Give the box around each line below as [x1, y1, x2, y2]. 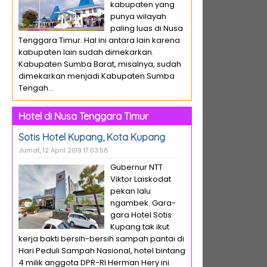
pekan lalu [110, 185, 151, 197]
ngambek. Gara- [110, 197, 176, 209]
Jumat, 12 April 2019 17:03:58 [18, 146, 108, 155]
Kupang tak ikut [110, 221, 169, 232]
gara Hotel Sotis [110, 209, 172, 221]
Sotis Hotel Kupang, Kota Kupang [18, 131, 165, 143]
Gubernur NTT [110, 162, 163, 173]
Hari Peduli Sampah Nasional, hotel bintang [18, 245, 185, 256]
